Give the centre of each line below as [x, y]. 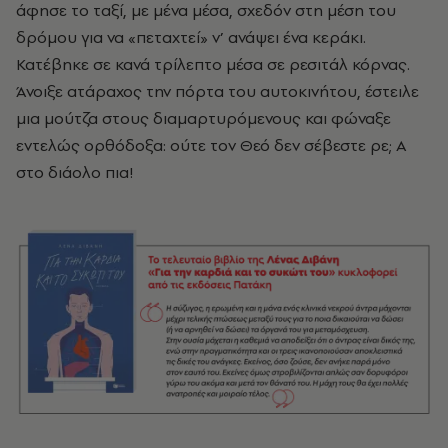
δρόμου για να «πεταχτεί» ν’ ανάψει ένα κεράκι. [191, 37]
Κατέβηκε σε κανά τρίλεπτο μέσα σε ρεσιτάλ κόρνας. [213, 64]
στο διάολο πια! [75, 172]
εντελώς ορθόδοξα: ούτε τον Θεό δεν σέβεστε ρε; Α [211, 145]
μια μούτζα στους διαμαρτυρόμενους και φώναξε [203, 118]
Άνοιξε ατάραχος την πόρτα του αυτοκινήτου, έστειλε [217, 91]
